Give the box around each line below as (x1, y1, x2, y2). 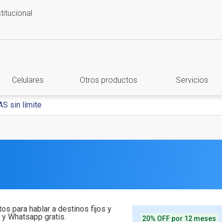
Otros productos (80, 75, 138, 85)
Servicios (175, 75, 208, 85)
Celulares (11, 75, 44, 85)
